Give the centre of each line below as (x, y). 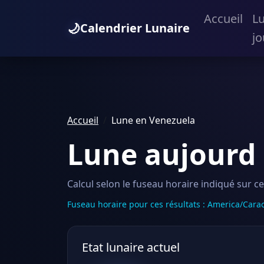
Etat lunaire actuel (131, 247)
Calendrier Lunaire (135, 28)
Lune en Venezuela (153, 120)
